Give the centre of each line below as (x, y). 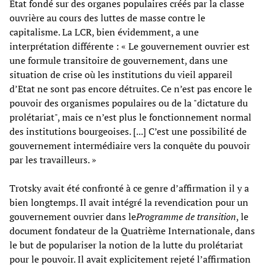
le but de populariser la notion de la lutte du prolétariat (126, 245)
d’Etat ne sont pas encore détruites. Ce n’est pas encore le (131, 88)
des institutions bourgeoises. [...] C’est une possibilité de (128, 131)
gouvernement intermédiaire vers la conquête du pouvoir (130, 145)
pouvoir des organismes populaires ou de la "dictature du (129, 103)
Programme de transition (186, 216)
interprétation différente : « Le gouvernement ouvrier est (130, 46)
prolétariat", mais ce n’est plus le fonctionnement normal (130, 117)
